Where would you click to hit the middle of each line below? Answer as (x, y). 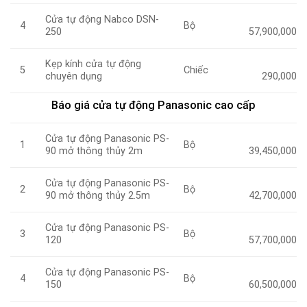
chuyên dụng (74, 76)
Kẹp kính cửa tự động (94, 64)
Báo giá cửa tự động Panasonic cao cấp (153, 105)
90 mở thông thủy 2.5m (98, 195)
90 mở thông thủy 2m (94, 151)
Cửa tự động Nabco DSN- (102, 19)
